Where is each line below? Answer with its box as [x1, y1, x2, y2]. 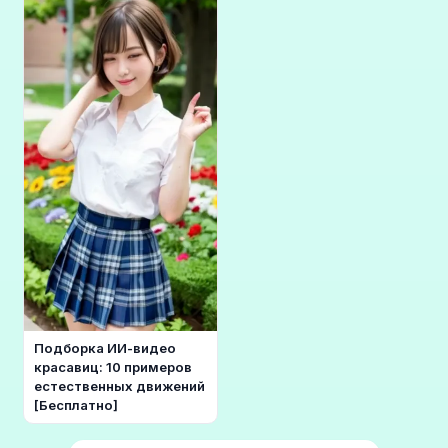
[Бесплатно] [33, 397, 118, 414]
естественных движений [33, 378, 205, 395]
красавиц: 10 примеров [33, 359, 192, 376]
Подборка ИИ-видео [33, 340, 176, 357]
